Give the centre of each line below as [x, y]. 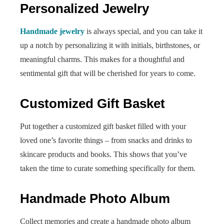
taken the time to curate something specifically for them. [108, 168]
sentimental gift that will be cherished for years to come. [108, 73]
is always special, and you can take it [143, 31]
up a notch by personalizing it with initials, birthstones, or [110, 45]
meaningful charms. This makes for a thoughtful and [102, 59]
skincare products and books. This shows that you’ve [103, 154]
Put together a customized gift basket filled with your [103, 126]
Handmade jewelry [52, 31]
